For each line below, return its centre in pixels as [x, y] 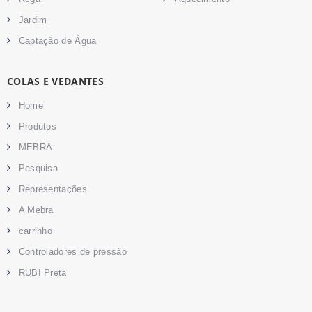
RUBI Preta [42, 272]
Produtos [38, 126]
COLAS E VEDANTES [55, 81]
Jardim [33, 19]
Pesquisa [38, 168]
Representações [53, 189]
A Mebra [36, 210]
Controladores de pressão [72, 251]
